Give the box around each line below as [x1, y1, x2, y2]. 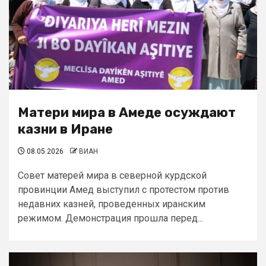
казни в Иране [18, 121, 113, 137]
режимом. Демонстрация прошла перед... [18, 213, 203, 224]
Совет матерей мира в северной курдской [18, 170, 207, 181]
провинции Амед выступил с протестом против [18, 184, 229, 195]
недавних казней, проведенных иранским [18, 198, 205, 210]
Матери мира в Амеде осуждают [18, 104, 236, 121]
